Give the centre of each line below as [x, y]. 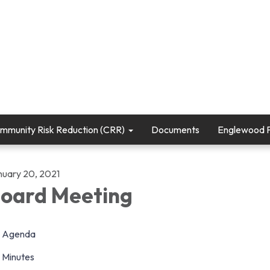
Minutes [18, 257]
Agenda [19, 234]
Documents [175, 130]
